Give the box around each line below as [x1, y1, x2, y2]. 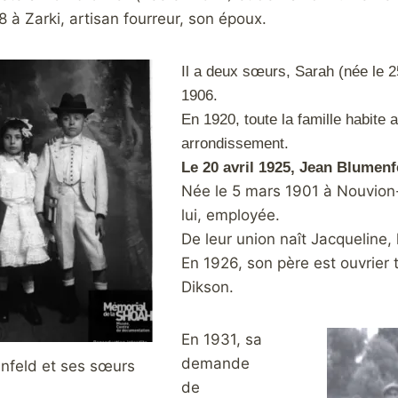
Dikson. [180, 278, 234, 296]
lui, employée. [180, 206, 280, 224]
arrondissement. [180, 135, 289, 152]
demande [180, 354, 250, 372]
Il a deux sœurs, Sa [180, 63, 313, 80]
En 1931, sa [180, 330, 262, 348]
